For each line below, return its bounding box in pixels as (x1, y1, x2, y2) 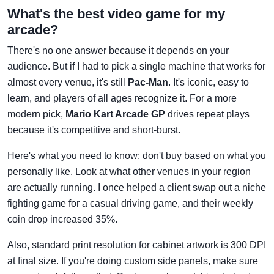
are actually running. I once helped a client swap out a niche (7, 182, 266, 193)
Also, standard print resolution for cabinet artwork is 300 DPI (7, 240, 266, 251)
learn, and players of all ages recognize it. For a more (7, 93, 237, 104)
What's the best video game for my (7, 6, 225, 22)
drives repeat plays (165, 109, 250, 120)
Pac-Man (128, 77, 168, 88)
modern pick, (7, 109, 65, 120)
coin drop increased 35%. (7, 214, 117, 225)
